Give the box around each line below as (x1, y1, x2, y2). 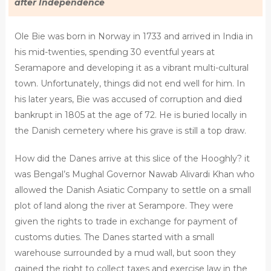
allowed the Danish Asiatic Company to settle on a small (14, 184, 251, 195)
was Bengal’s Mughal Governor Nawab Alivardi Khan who (14, 168, 255, 180)
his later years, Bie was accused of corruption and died (14, 93, 242, 105)
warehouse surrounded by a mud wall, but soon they (14, 247, 236, 258)
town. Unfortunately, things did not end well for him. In (14, 77, 245, 89)
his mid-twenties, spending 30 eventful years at (14, 46, 215, 57)
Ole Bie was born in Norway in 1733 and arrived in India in (14, 30, 253, 42)
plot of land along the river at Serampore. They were (14, 200, 233, 211)
